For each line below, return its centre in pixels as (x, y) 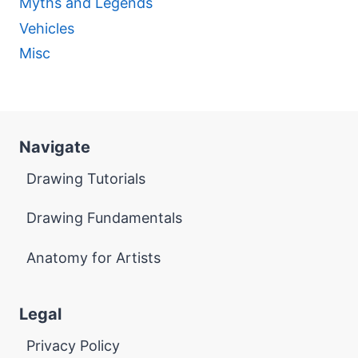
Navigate (55, 147)
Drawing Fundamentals (104, 218)
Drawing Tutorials (86, 178)
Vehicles (47, 28)
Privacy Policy (73, 345)
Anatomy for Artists (93, 257)
